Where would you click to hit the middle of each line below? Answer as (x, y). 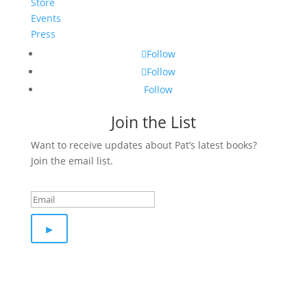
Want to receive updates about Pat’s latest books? (144, 145)
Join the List (153, 122)
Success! (61, 176)
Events (46, 18)
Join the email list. (72, 160)
